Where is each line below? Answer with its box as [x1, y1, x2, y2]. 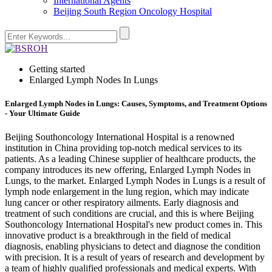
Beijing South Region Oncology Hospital [53, 6, 212, 16]
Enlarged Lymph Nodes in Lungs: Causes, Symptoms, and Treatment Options [5, 99, 267, 109]
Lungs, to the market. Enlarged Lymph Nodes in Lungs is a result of [5, 175, 265, 186]
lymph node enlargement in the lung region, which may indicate [5, 186, 249, 197]
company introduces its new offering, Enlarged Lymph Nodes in [5, 165, 251, 175]
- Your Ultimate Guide [5, 109, 80, 118]
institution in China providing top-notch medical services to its [5, 143, 242, 154]
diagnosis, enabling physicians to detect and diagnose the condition [5, 241, 260, 252]
